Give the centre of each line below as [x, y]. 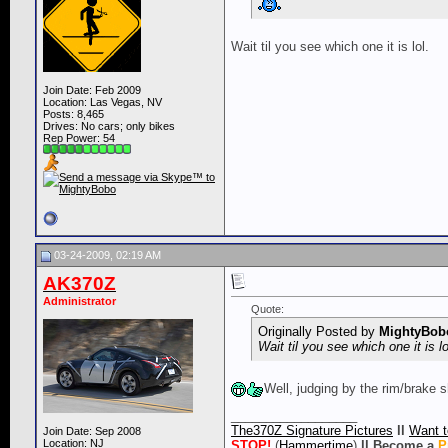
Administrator [79, 301]
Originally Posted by [318, 332]
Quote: [267, 309]
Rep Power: [73, 138]
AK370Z [79, 284]
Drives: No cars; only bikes [109, 126]
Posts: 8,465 [73, 114]
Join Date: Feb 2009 [92, 90]
